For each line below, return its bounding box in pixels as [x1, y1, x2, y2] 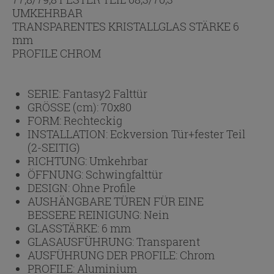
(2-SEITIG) [28, 140, 80, 155]
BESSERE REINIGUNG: [28, 207, 144, 223]
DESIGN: [28, 180, 72, 196]
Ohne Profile [72, 180, 136, 196]
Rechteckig [64, 113, 122, 128]
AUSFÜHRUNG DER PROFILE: [28, 248, 180, 263]
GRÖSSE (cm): [28, 100, 101, 115]
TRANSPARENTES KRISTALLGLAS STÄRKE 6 [12, 19, 239, 34]
